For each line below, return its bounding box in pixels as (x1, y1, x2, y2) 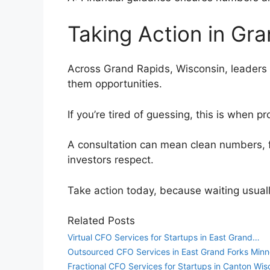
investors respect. (67, 154, 163, 166)
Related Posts (67, 215, 135, 227)
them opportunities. (67, 78, 171, 90)
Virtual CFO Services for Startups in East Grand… (67, 232, 260, 243)
